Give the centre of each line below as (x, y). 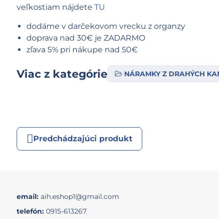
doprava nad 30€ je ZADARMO (86, 38)
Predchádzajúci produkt (83, 139)
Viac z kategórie (62, 74)
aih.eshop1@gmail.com (80, 197)
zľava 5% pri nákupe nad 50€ (82, 50)
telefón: (31, 211)
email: (28, 197)
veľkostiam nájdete (55, 7)
